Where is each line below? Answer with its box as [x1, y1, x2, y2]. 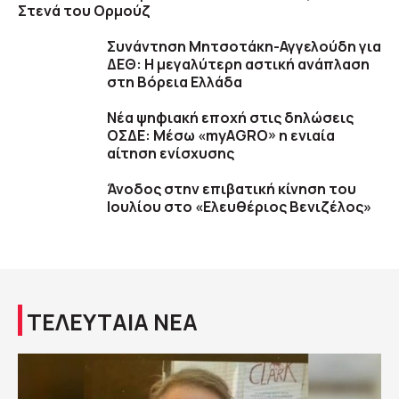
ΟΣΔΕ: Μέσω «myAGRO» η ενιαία [107, 126, 335, 145]
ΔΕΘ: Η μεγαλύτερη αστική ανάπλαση [107, 54, 370, 74]
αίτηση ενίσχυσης [107, 143, 234, 163]
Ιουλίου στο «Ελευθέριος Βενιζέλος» [107, 197, 371, 216]
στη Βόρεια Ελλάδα [107, 72, 242, 92]
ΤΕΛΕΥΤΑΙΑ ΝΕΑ [27, 306, 198, 338]
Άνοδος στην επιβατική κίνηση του [107, 179, 356, 199]
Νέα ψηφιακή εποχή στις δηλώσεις [107, 108, 354, 127]
